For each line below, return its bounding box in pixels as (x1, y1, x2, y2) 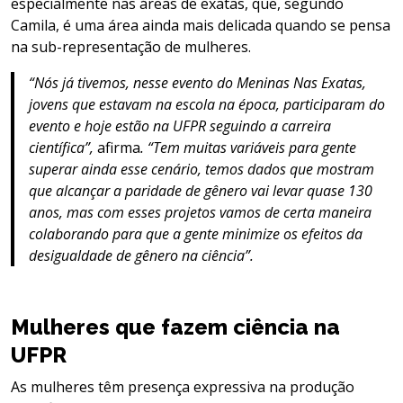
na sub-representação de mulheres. (11, 36, 255, 57)
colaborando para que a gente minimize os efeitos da (29, 223, 363, 244)
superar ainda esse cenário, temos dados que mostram (29, 158, 374, 179)
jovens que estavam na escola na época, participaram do (29, 94, 385, 114)
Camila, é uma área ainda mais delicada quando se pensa (11, 14, 390, 35)
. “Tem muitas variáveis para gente (140, 137, 356, 157)
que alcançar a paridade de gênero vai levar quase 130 (29, 180, 372, 201)
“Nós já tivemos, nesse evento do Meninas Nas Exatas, (29, 72, 366, 93)
